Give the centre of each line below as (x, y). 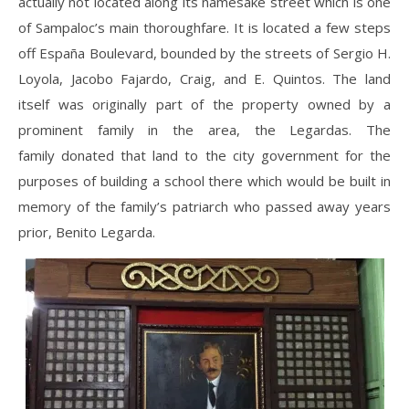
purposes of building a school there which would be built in (204, 181)
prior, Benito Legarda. (87, 232)
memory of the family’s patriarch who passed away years (204, 207)
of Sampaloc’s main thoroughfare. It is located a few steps (204, 28)
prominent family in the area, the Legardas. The (204, 130)
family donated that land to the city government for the (204, 156)
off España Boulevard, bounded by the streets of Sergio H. (204, 53)
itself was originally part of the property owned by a (204, 105)
